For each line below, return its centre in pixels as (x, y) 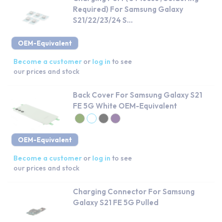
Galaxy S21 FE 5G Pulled (116, 202)
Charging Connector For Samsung (134, 191)
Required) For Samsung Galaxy (128, 9)
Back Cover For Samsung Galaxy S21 (138, 95)
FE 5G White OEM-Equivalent (125, 106)
